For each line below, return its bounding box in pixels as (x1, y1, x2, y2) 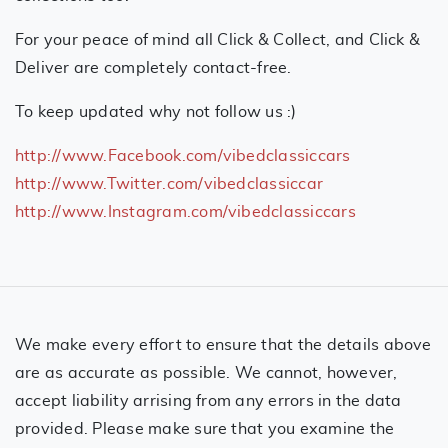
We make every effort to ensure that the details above (15, 336, 432, 353)
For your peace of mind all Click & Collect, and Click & (15, 31, 421, 48)
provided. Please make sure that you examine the (15, 420, 395, 437)
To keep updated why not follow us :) (15, 103, 301, 120)
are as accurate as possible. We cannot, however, (15, 364, 398, 381)
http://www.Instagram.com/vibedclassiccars (15, 203, 356, 220)
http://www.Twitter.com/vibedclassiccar (15, 175, 324, 192)
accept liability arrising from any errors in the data (15, 392, 402, 409)
